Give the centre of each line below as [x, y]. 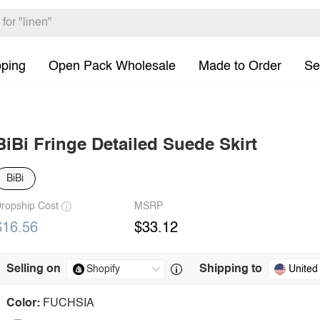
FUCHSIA [69, 304]
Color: [23, 304]
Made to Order [240, 66]
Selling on [34, 269]
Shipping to [231, 269]
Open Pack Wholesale [112, 66]
